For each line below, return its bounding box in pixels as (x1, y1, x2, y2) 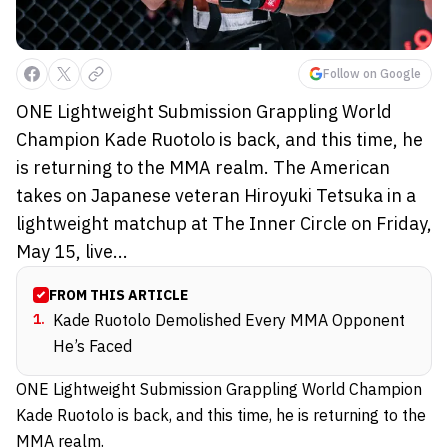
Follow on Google (323, 65, 421, 81)
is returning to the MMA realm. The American (16, 155, 390, 179)
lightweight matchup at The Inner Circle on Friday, (16, 211, 432, 235)
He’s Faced (53, 335, 132, 356)
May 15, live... (16, 239, 128, 263)
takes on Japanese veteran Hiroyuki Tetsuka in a (16, 183, 416, 207)
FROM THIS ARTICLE (49, 285, 188, 304)
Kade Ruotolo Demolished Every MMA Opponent (53, 309, 405, 330)
